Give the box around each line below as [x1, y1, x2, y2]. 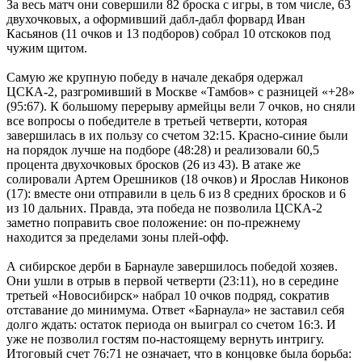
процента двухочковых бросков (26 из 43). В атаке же [6, 157, 301, 171]
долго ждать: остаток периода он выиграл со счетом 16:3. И [6, 317, 336, 331]
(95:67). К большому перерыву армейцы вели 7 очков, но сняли [6, 99, 356, 113]
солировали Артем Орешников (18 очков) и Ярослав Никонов [6, 171, 349, 186]
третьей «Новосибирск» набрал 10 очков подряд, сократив [6, 288, 330, 302]
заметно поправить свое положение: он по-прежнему [6, 215, 301, 229]
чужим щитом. [6, 40, 87, 55]
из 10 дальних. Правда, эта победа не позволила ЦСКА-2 [6, 200, 322, 215]
